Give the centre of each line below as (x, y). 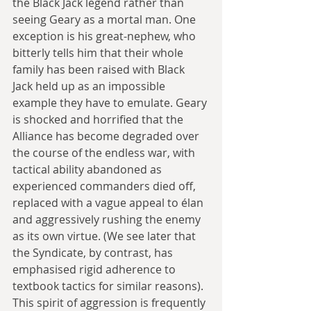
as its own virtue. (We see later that (106, 236)
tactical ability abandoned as (89, 169)
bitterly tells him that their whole (99, 52)
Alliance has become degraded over (107, 136)
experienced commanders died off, (106, 186)
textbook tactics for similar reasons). (109, 286)
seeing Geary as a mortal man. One (106, 19)
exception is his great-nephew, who (106, 36)
